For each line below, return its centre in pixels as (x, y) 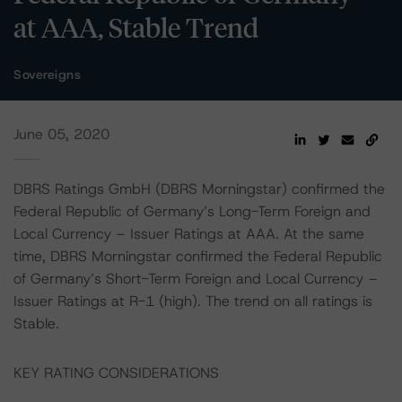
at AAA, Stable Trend (136, 27)
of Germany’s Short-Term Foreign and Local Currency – (196, 279)
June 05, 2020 (61, 134)
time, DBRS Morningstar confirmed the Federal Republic (198, 256)
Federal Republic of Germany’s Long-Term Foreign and (192, 211)
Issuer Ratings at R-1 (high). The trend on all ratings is (193, 301)
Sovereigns (47, 74)
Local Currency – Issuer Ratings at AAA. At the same (189, 234)
